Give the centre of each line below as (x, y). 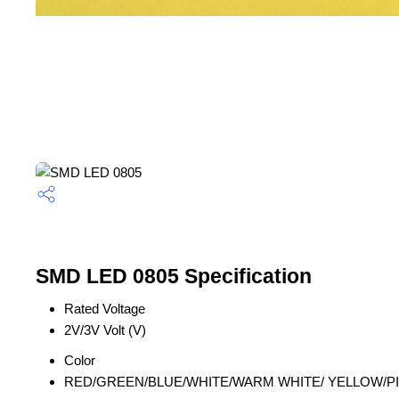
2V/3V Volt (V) (105, 330)
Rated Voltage (105, 309)
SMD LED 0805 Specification (174, 277)
